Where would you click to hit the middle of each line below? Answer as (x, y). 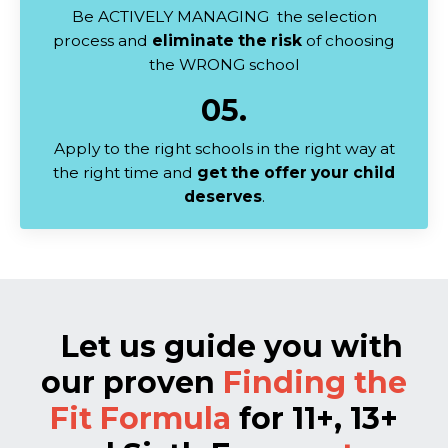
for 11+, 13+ (318, 418)
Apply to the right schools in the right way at (224, 148)
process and (102, 40)
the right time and (125, 172)
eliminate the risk (227, 40)
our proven (132, 382)
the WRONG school (224, 64)
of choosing (348, 40)
